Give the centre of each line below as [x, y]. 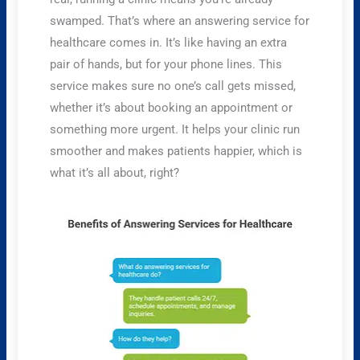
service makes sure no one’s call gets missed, [173, 86]
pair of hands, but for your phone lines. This [166, 64]
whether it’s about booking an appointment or [172, 107]
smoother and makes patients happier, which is [176, 151]
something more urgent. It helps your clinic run [175, 129]
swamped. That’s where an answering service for [180, 20]
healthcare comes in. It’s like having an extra [169, 42]
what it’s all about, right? [115, 172]
